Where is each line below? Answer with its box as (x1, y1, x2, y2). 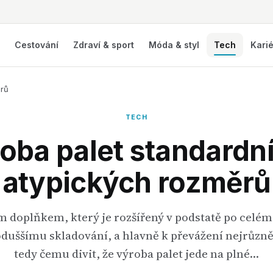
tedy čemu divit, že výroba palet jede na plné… (14, 246, 259, 261)
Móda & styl (149, 40, 200, 50)
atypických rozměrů (2, 165, 271, 199)
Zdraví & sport (73, 40, 135, 50)
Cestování (15, 40, 59, 50)
